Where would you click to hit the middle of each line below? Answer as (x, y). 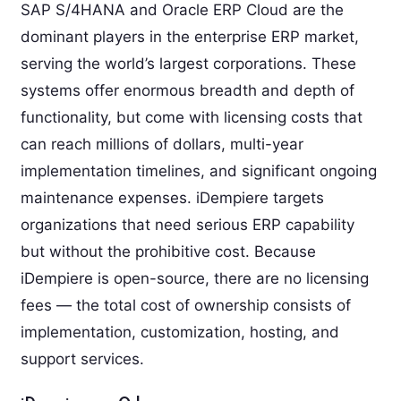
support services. (82, 359)
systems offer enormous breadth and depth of (187, 91)
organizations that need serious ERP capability (187, 225)
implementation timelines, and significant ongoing (198, 171)
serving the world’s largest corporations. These (188, 64)
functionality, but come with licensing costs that (191, 118)
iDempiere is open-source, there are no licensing (194, 279)
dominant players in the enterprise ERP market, (189, 37)
